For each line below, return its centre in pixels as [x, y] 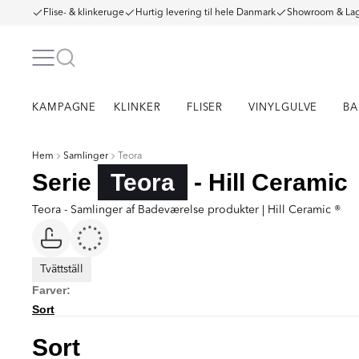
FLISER [205, 108]
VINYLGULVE [283, 108]
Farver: [51, 290]
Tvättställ [62, 269]
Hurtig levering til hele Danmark [206, 13]
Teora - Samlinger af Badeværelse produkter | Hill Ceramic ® [186, 210]
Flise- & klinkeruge [84, 13]
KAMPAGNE [65, 108]
